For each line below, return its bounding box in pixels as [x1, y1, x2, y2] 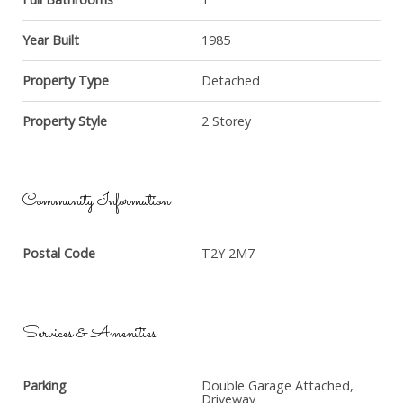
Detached [201, 72, 260, 89]
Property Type [22, 72, 109, 89]
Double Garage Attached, [201, 377, 354, 394]
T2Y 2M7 [201, 245, 255, 262]
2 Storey [201, 112, 251, 130]
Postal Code [22, 245, 95, 262]
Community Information [22, 188, 170, 215]
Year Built [22, 31, 79, 49]
